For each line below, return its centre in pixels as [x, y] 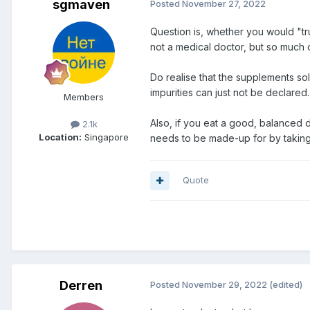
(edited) [286, 285]
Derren [81, 286]
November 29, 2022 [225, 285]
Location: [60, 137]
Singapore [105, 137]
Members [84, 97]
